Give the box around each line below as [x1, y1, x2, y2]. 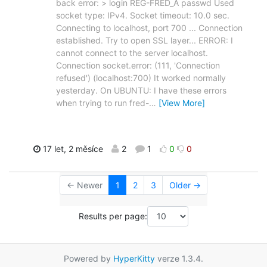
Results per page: [79, 211, 147, 222]
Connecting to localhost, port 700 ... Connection [56, 23, 243, 33]
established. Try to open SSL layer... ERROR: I [56, 35, 233, 46]
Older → [169, 180, 201, 191]
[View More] [159, 98, 205, 108]
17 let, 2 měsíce [41, 144, 103, 154]
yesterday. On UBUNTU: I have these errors [56, 85, 226, 96]
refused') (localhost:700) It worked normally [56, 73, 226, 83]
